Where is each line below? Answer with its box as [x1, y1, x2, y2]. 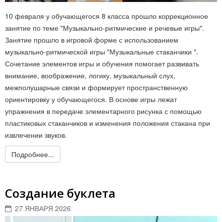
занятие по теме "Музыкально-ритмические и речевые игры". [5, 22, 204, 33]
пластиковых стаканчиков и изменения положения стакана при [5, 117, 210, 128]
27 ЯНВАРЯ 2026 [15, 203, 71, 213]
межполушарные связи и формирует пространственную [5, 82, 188, 92]
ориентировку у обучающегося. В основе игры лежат [5, 94, 177, 104]
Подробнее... [11, 149, 54, 159]
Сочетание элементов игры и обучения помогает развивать [5, 58, 199, 68]
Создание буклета [5, 184, 115, 201]
